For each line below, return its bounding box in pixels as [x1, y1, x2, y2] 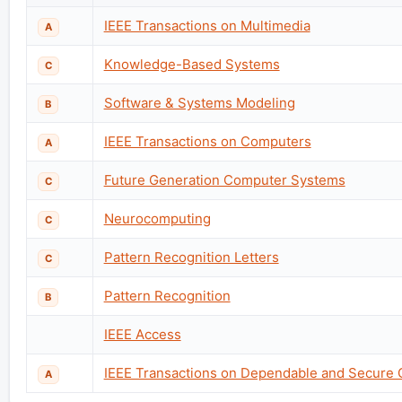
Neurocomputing [103, 209, 211, 227]
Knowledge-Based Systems [103, 55, 280, 73]
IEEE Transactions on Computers [103, 132, 311, 150]
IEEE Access [103, 325, 181, 343]
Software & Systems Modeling [103, 93, 295, 111]
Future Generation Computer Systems [103, 170, 345, 188]
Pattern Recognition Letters [103, 248, 279, 266]
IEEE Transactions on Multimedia [103, 16, 310, 34]
